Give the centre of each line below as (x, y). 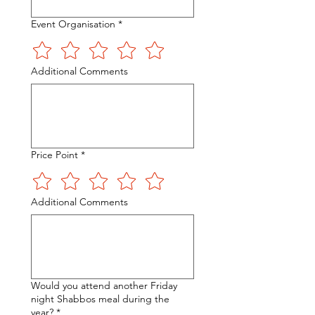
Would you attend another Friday (104, 285)
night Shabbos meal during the (100, 299)
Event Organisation (73, 24)
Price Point (54, 155)
